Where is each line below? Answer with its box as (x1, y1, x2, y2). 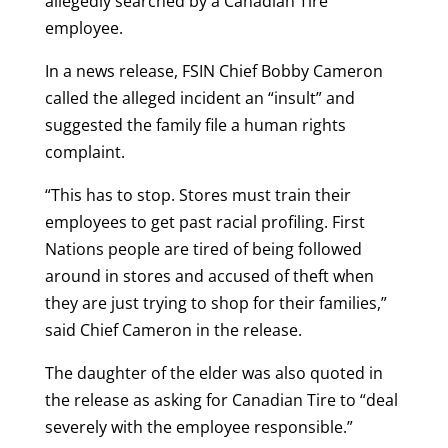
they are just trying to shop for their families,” (44, 291, 387, 314)
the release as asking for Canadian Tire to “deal (44, 388, 398, 411)
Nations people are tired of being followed (44, 237, 362, 260)
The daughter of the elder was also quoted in (44, 361, 383, 384)
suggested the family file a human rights (44, 113, 346, 136)
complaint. (44, 140, 125, 163)
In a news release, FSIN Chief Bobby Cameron (44, 59, 383, 82)
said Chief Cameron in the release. (44, 318, 302, 341)
